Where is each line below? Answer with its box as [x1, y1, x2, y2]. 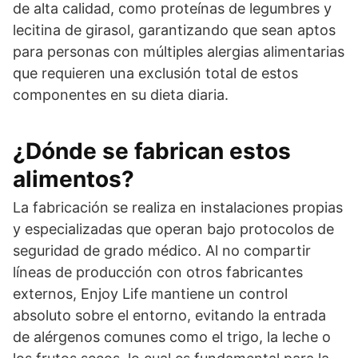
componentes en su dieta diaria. [13, 86, 229, 103]
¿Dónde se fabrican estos [13, 137, 291, 165]
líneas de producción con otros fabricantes [13, 264, 303, 280]
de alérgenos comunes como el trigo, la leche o [13, 328, 331, 345]
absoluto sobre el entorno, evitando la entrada [13, 307, 326, 324]
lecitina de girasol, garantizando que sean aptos [13, 22, 336, 38]
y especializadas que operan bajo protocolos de [13, 221, 334, 237]
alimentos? [13, 165, 134, 193]
